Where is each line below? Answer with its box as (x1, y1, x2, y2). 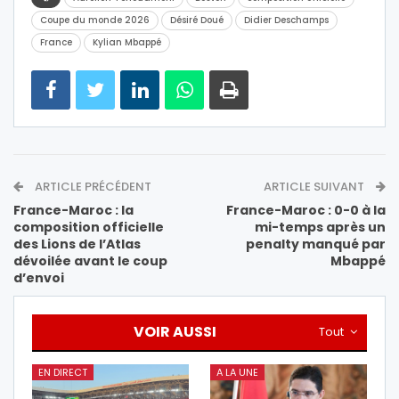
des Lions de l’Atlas (13, 235, 141, 254)
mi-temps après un (255, 218, 386, 237)
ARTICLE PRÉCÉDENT (32, 178, 151, 196)
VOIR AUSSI (134, 322, 216, 343)
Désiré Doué (170, 13, 224, 28)
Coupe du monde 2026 (40, 13, 150, 28)
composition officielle (13, 218, 164, 237)
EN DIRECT (38, 365, 87, 380)
